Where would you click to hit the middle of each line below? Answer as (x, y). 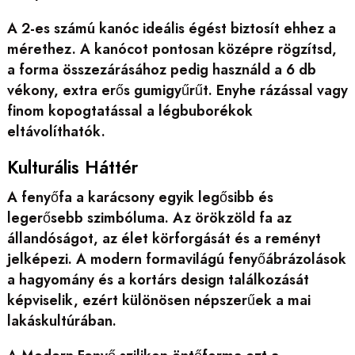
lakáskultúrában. (61, 321)
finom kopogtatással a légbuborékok (130, 111)
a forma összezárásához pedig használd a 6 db (161, 70)
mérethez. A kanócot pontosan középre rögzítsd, (172, 50)
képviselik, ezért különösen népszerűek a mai (158, 300)
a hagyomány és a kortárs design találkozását (158, 279)
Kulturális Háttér (72, 167)
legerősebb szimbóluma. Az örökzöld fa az (149, 218)
